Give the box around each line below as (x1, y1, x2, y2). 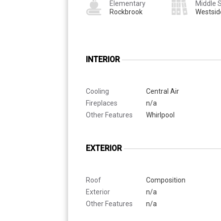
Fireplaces (86, 99, 117, 107)
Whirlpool (146, 110, 175, 119)
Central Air (146, 87, 179, 95)
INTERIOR (86, 54, 120, 64)
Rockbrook (110, 7, 143, 16)
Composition (146, 176, 185, 184)
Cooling (86, 87, 109, 95)
